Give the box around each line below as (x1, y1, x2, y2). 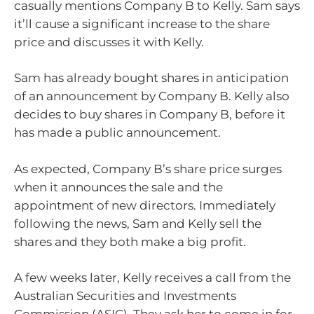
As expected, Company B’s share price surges (14, 161, 282, 176)
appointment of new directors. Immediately (14, 198, 275, 212)
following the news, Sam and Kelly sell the (14, 216, 261, 231)
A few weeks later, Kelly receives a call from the (14, 271, 291, 285)
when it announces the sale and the (14, 179, 223, 194)
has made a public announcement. (14, 125, 221, 140)
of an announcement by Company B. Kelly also (14, 89, 289, 104)
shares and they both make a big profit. (14, 234, 246, 249)
